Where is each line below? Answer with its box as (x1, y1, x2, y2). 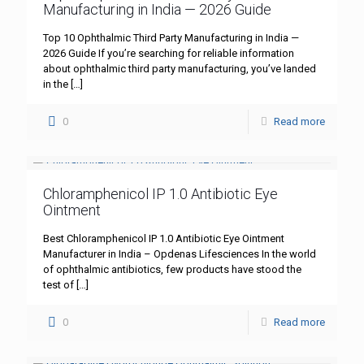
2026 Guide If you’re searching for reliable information (43, 47, 294, 59)
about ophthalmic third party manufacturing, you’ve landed (43, 63, 316, 75)
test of (43, 279, 74, 291)
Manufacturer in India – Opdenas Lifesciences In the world (43, 248, 316, 260)
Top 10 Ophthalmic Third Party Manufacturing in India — (43, 32, 299, 44)
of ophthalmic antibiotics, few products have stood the (43, 263, 301, 275)
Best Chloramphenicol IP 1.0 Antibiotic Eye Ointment (43, 232, 284, 245)
